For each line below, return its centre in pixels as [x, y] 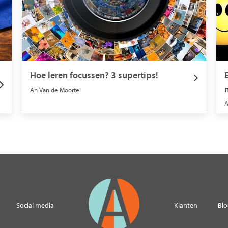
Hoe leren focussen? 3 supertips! [94, 75]
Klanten [186, 205]
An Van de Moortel [55, 89]
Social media [35, 205]
